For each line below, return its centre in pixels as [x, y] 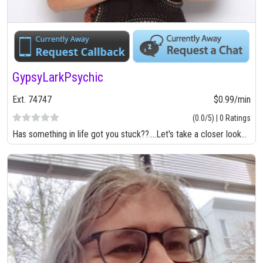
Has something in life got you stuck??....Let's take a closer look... [129, 134]
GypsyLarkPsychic [58, 77]
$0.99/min [232, 99]
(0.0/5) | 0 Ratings [222, 118]
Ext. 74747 [32, 99]
